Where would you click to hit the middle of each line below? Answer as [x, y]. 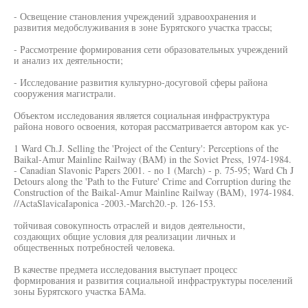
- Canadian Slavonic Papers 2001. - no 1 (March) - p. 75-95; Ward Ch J [154, 170]
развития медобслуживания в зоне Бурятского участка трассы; [143, 27]
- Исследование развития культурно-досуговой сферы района [141, 82]
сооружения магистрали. [65, 93]
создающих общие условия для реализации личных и [125, 236]
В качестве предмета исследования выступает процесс [125, 269]
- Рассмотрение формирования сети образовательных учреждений [151, 49]
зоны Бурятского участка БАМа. [80, 291]
